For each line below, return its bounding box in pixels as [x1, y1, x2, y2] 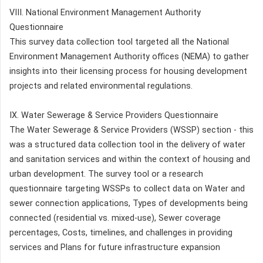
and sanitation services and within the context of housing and [9, 154, 250, 164]
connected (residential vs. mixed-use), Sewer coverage [9, 213, 221, 223]
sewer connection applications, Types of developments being [9, 198, 248, 208]
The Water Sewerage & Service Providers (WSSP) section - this [9, 124, 254, 135]
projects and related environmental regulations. [9, 80, 193, 91]
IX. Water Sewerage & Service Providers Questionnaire [9, 110, 218, 120]
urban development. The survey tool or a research [9, 168, 203, 179]
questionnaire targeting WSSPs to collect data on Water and [9, 183, 245, 194]
